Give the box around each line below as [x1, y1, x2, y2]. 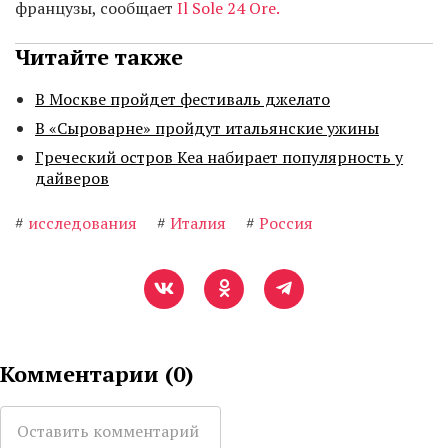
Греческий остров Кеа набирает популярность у [35, 146, 403, 169]
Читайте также [15, 42, 183, 72]
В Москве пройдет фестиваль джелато [35, 88, 330, 111]
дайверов [35, 167, 109, 190]
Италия [170, 212, 226, 235]
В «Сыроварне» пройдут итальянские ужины [35, 117, 379, 140]
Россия [259, 212, 313, 235]
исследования [28, 212, 137, 235]
